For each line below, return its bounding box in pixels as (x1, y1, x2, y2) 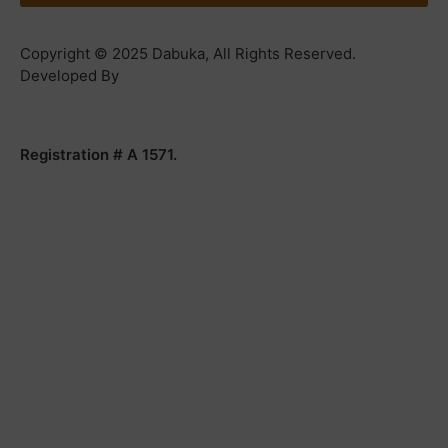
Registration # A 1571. (20, 144, 177, 164)
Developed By (20, 66, 119, 86)
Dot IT (20, 88, 63, 108)
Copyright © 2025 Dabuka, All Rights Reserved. (20, 44, 356, 64)
